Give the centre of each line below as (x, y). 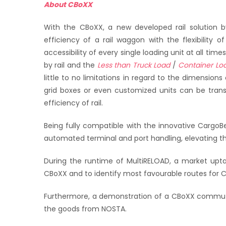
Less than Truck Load (134, 65)
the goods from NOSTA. (85, 209)
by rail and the (71, 65)
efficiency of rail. (73, 103)
